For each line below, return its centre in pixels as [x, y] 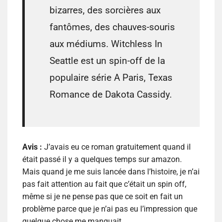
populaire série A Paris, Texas [111, 78]
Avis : [33, 147]
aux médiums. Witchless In [106, 44]
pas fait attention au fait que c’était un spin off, [104, 184]
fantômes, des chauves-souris [112, 27]
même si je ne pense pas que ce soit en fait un [103, 197]
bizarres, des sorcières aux [105, 10]
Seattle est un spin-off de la [107, 61]
